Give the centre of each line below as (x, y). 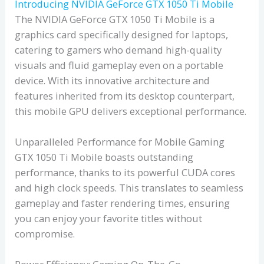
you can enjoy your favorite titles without (109, 219)
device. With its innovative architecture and (113, 80)
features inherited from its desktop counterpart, (125, 95)
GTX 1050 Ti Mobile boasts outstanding (104, 157)
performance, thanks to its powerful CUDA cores (125, 173)
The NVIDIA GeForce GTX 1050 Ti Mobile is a (115, 19)
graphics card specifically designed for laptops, (122, 34)
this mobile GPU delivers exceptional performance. (131, 111)
